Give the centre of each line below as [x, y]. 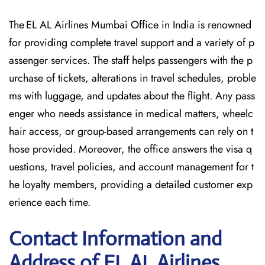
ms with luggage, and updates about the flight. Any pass [132, 96]
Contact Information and [115, 239]
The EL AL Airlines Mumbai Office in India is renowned [130, 25]
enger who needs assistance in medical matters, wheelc [131, 114]
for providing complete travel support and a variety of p [132, 43]
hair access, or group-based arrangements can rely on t [131, 131]
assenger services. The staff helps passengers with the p [131, 60]
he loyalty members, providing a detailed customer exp [131, 185]
